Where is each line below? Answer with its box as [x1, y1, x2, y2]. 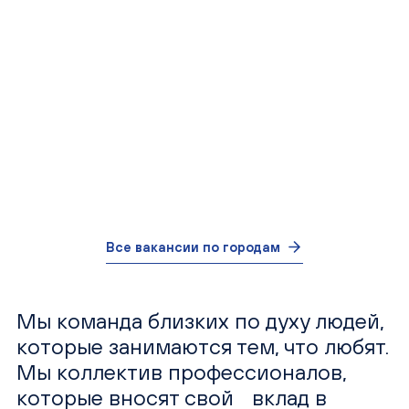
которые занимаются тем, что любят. [16, 332, 389, 359]
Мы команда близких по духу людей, [16, 307, 384, 333]
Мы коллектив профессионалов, [16, 358, 347, 384]
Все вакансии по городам [105, 239, 280, 256]
